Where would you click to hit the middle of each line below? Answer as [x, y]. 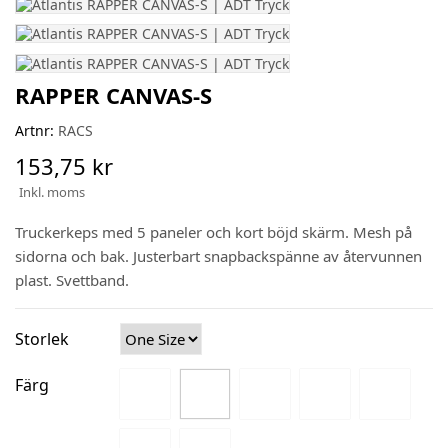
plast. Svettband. [72, 280]
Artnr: [34, 130]
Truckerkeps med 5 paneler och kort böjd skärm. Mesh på [213, 232]
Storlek [42, 339]
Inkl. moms [52, 192]
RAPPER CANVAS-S [113, 95]
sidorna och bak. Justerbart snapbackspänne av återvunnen [218, 256]
